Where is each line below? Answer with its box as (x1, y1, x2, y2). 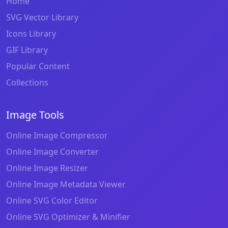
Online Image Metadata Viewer (6, 178, 126, 190)
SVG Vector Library (6, 11, 78, 23)
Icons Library (6, 27, 56, 39)
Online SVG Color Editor (6, 194, 98, 206)
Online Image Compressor (6, 129, 108, 141)
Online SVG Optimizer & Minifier (6, 211, 130, 222)
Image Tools (6, 107, 64, 122)
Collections (6, 76, 48, 88)
